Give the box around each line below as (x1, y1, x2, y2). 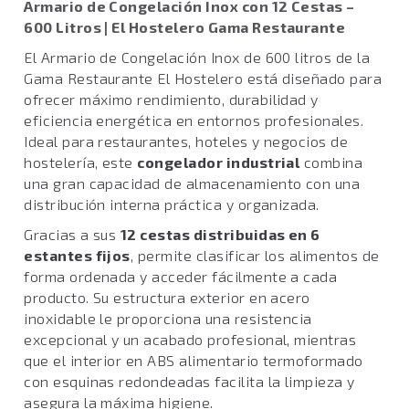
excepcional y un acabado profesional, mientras (24, 330, 357, 348)
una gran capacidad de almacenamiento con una (24, 174, 361, 192)
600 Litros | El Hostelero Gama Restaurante (24, 18, 346, 36)
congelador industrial (137, 153, 300, 171)
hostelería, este (24, 153, 138, 171)
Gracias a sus (24, 225, 121, 243)
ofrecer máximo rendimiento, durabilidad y (24, 90, 319, 108)
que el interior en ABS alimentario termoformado (24, 351, 363, 369)
